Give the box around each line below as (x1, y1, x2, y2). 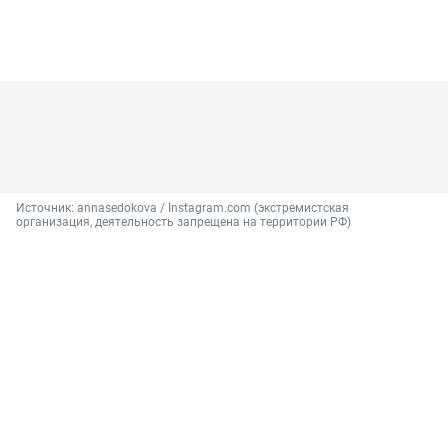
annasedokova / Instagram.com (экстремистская (77, 201, 349, 216)
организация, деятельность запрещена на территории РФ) (16, 215, 351, 230)
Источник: (16, 201, 77, 216)
